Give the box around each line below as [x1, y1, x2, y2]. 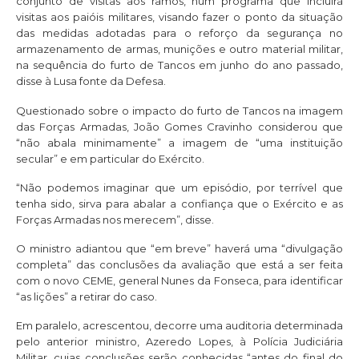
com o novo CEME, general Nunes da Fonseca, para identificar [16, 274, 343, 288]
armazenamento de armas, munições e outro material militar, [16, 42, 343, 56]
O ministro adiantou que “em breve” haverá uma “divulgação [16, 242, 343, 256]
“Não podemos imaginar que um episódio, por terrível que [16, 180, 343, 194]
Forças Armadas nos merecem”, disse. [16, 212, 214, 226]
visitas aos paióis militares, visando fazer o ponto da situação [16, 10, 343, 24]
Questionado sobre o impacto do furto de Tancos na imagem [16, 103, 343, 117]
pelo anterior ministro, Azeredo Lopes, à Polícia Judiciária [16, 335, 343, 349]
